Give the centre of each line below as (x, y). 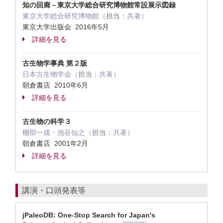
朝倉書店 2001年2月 (56, 143)
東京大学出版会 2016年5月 (67, 27)
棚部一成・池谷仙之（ (57, 132)
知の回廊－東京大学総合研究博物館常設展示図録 (99, 5)
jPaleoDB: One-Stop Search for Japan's (89, 215)
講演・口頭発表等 (54, 190)
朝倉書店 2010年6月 (56, 85)
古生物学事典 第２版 (55, 63)
